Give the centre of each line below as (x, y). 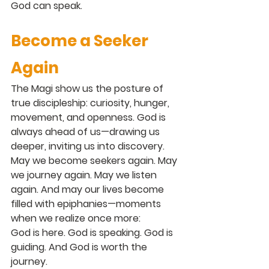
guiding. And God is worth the (80, 247)
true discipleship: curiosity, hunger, (91, 103)
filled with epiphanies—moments (87, 204)
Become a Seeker (81, 41)
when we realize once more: (76, 218)
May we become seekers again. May (95, 160)
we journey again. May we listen (85, 175)
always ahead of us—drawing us (86, 131)
